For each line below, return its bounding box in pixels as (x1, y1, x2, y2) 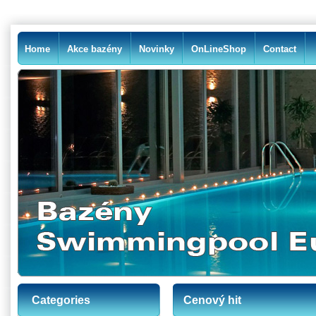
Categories (32, 294, 90, 306)
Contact (263, 44, 296, 54)
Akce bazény (67, 44, 122, 54)
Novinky (139, 44, 174, 54)
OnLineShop (191, 44, 246, 54)
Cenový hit (183, 294, 241, 306)
